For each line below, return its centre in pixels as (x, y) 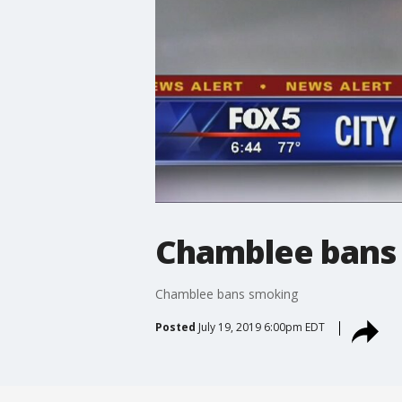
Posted (175, 327)
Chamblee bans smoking (226, 293)
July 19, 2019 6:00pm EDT (261, 327)
